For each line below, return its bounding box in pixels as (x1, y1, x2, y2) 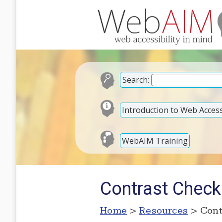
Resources (139, 205, 188, 217)
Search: (122, 74, 149, 85)
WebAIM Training (122, 135, 188, 146)
